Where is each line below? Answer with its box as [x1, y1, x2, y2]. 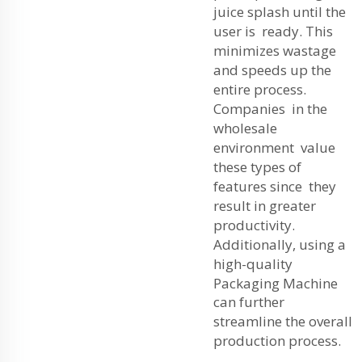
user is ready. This [213, 21, 333, 40]
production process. [213, 330, 341, 350]
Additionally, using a [213, 234, 346, 254]
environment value [213, 137, 335, 157]
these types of [213, 157, 305, 176]
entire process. [213, 79, 306, 99]
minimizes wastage [213, 40, 339, 60]
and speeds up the [213, 60, 335, 79]
